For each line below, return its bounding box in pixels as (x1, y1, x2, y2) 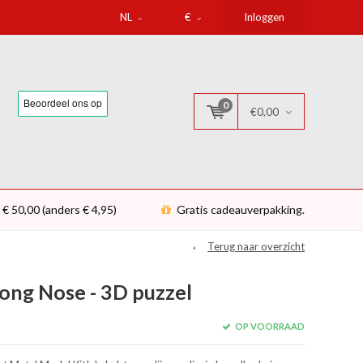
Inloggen (244, 11, 284, 23)
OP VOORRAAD (233, 320, 305, 331)
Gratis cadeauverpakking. (177, 203, 305, 216)
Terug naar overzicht (207, 240, 305, 253)
